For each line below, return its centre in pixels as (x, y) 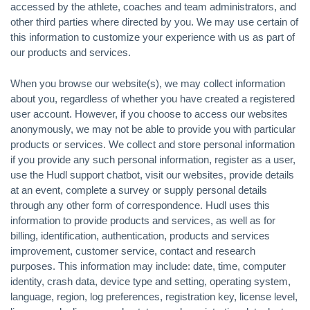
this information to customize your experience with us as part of (153, 37)
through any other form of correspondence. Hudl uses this (140, 205)
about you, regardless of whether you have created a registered (153, 98)
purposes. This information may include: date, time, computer (148, 266)
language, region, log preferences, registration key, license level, (154, 296)
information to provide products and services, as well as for (143, 220)
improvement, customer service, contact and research (133, 250)
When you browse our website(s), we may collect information (148, 83)
